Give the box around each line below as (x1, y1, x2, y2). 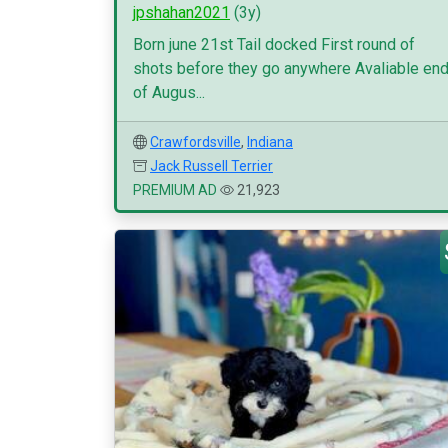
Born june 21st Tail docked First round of (133, 35, 415, 54)
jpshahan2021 (133, 3, 230, 22)
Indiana (247, 134, 293, 150)
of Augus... (133, 83, 205, 102)
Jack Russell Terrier (150, 158, 273, 174)
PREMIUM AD (133, 182, 217, 198)
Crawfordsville (150, 134, 241, 150)
